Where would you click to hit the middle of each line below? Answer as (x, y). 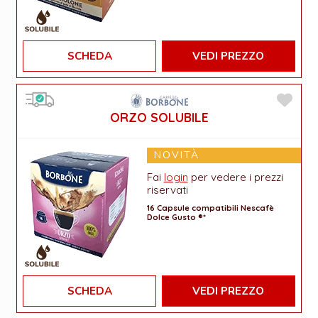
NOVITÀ (176, 155)
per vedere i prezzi (235, 177)
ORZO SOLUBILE (159, 117)
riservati (167, 190)
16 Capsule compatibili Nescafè (210, 208)
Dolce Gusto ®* (176, 218)
